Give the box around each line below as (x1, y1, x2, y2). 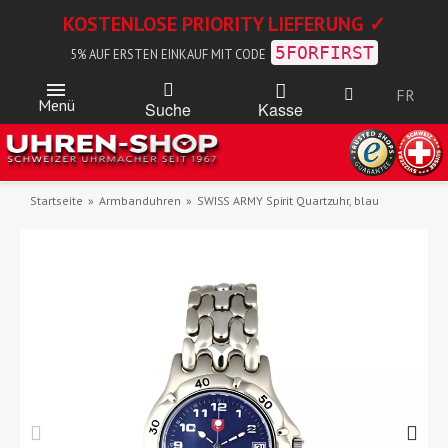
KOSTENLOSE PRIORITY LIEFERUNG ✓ (62, 11, 386, 37)
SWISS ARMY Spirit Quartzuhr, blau (196, 193, 379, 208)
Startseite (30, 193, 83, 208)
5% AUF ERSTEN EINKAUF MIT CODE (70, 46, 266, 62)
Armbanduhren (98, 193, 181, 208)
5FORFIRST (275, 42, 374, 63)
